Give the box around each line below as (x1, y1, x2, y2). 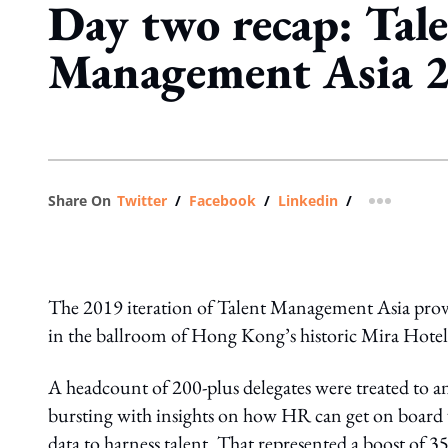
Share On (48, 191, 111, 210)
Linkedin (278, 191, 338, 210)
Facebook (189, 191, 256, 210)
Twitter (117, 191, 167, 210)
